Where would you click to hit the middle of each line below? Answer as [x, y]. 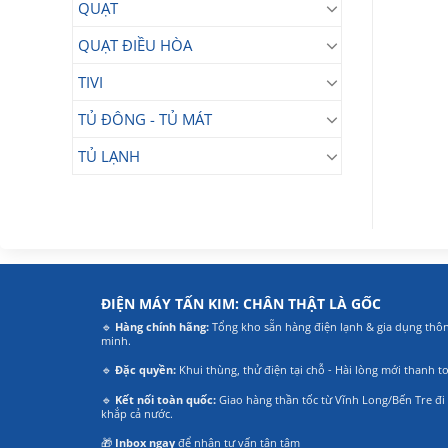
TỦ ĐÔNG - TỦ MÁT [145, 119]
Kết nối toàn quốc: [165, 399]
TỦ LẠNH [109, 156]
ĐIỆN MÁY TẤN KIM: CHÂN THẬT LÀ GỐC [240, 303]
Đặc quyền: [145, 370]
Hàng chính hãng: [161, 326]
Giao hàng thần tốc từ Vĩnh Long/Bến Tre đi [330, 399]
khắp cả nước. [136, 413]
